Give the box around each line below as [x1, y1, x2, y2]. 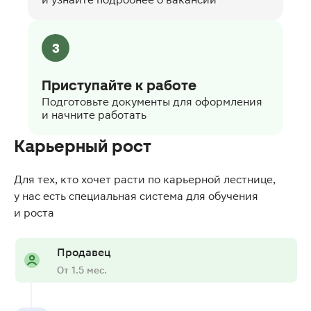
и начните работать [42, 108, 146, 121]
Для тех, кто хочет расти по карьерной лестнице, [14, 172, 276, 186]
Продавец [57, 245, 111, 259]
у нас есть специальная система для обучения [14, 189, 258, 203]
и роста [14, 205, 54, 219]
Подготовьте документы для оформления [42, 94, 262, 108]
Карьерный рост [14, 136, 151, 156]
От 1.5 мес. [57, 264, 107, 276]
